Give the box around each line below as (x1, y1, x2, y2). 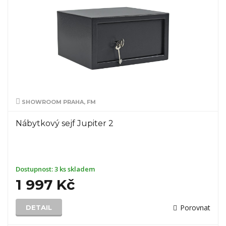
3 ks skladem (54, 164, 95, 174)
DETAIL (26, 203, 52, 211)
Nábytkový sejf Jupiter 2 (16, 119, 114, 128)
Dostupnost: (16, 164, 54, 174)
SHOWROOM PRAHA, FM (20, 98, 96, 105)
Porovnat (180, 203, 210, 212)
